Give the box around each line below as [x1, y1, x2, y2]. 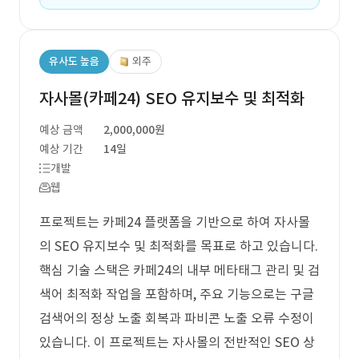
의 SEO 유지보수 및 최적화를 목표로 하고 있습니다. [39, 238, 318, 254]
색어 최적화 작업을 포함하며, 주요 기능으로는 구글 [39, 286, 314, 302]
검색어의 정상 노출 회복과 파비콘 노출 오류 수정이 [39, 310, 314, 326]
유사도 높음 [49, 54, 99, 68]
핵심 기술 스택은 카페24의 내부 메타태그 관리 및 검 [39, 262, 320, 278]
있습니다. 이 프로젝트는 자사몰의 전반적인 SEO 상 [39, 334, 315, 350]
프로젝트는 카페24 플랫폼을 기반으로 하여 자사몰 [39, 214, 310, 230]
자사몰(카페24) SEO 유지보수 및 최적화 [39, 88, 305, 109]
